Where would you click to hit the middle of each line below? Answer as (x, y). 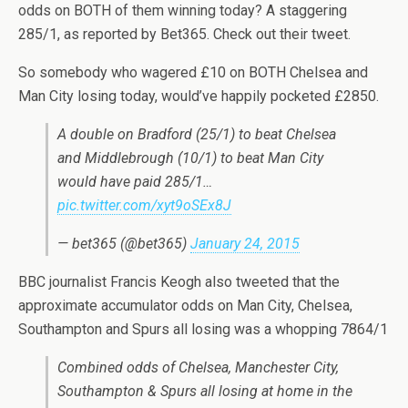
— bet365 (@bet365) (124, 244)
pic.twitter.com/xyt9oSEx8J (144, 205)
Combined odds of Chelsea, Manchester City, (198, 367)
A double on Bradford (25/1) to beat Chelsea (197, 134)
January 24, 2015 (245, 244)
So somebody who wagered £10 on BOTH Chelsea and (193, 72)
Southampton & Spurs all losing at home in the (205, 391)
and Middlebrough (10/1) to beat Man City (190, 158)
